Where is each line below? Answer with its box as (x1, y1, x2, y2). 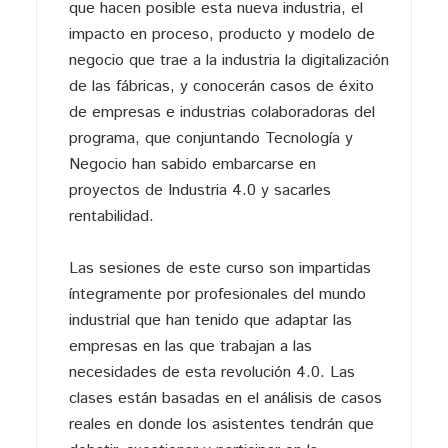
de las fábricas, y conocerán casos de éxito (68, 74, 374, 98)
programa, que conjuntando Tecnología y (68, 126, 353, 150)
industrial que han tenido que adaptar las (68, 308, 352, 332)
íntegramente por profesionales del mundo (68, 282, 366, 306)
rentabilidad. (68, 204, 154, 228)
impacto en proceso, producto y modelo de (68, 22, 375, 46)
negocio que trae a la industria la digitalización (68, 48, 389, 72)
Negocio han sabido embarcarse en (68, 152, 316, 176)
